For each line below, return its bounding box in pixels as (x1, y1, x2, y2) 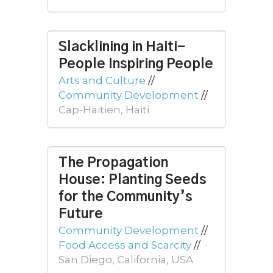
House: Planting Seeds (58, 173, 206, 188)
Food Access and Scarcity (58, 239, 191, 252)
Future (58, 207, 103, 222)
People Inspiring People (58, 57, 213, 71)
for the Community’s (58, 190, 192, 205)
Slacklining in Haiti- (58, 40, 185, 54)
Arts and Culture (58, 74, 146, 87)
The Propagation (58, 156, 168, 171)
